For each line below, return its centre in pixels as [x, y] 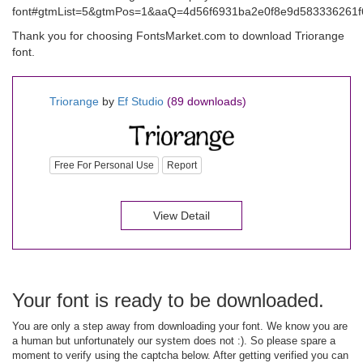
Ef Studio [141, 101]
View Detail [181, 215]
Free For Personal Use [104, 165]
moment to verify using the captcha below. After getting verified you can [180, 355]
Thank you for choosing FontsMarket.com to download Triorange [178, 36]
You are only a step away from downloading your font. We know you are [180, 326]
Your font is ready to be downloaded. [168, 300]
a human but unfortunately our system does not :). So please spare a [174, 340]
